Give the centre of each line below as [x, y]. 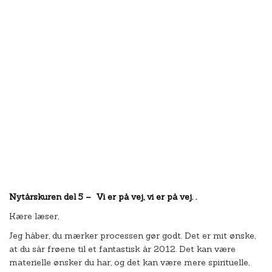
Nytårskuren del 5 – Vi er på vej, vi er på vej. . [103, 197]
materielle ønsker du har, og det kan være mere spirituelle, [129, 262]
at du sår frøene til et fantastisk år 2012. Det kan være [122, 249]
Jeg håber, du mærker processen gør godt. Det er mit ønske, [132, 236]
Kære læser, [34, 216]
